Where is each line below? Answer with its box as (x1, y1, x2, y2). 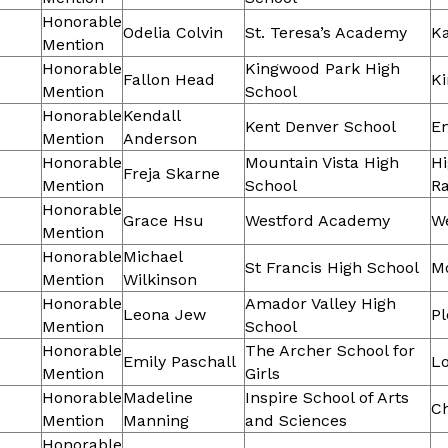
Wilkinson (123, 270, 197, 290)
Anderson (123, 129, 197, 149)
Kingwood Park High (245, 59, 400, 79)
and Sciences (245, 411, 347, 431)
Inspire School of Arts (245, 388, 409, 408)
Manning (123, 411, 189, 431)
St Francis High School (245, 258, 419, 278)
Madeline (123, 388, 193, 408)
